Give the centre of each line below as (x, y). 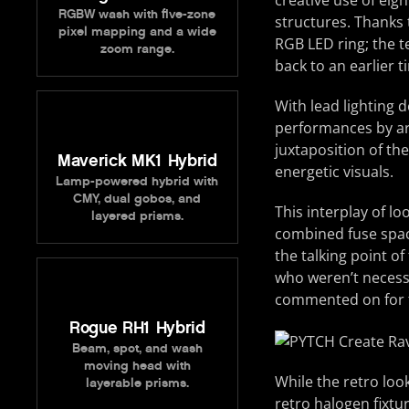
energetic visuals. (334, 172)
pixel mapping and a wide (137, 31)
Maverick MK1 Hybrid (137, 160)
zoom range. (137, 48)
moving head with (137, 365)
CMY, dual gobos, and (137, 198)
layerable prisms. (137, 383)
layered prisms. (137, 215)
